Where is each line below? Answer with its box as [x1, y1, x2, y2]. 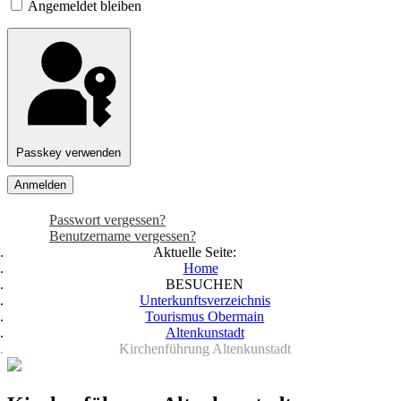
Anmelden [14, 178, 66, 192]
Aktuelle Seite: [153, 244, 243, 260]
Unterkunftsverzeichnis [139, 293, 270, 309]
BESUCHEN [166, 277, 244, 293]
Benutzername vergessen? [49, 228, 196, 244]
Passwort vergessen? [49, 212, 166, 228]
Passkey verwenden [16, 145, 122, 159]
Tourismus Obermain [145, 309, 265, 325]
